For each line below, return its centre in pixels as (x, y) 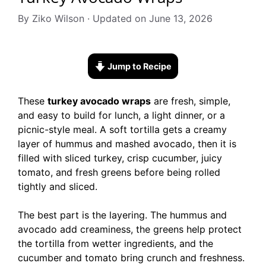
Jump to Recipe (138, 66)
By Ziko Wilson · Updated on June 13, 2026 (115, 18)
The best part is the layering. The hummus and (122, 215)
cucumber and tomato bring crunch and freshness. (131, 258)
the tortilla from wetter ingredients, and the (115, 243)
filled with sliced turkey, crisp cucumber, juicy (120, 158)
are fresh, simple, (191, 101)
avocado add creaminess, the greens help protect (130, 229)
